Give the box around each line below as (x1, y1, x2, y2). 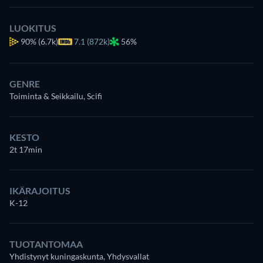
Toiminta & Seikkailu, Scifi (9, 90, 102, 101)
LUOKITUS (9, 22, 56, 33)
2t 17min (9, 144, 42, 154)
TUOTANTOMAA (9, 238, 83, 249)
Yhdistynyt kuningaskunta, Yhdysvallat (9, 251, 149, 261)
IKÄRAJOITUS (9, 184, 70, 196)
